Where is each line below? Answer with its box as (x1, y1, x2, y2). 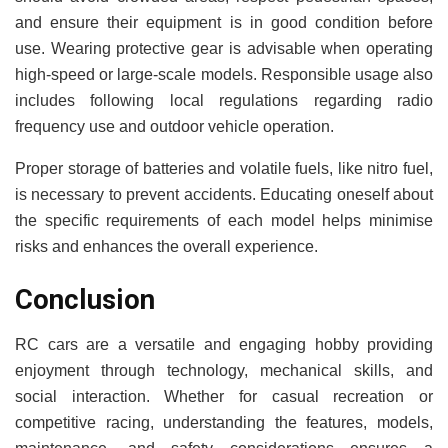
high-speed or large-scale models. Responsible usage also (15, 65, 433, 83)
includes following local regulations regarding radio (15, 91, 433, 109)
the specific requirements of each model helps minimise (15, 211, 433, 229)
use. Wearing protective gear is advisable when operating (15, 39, 433, 57)
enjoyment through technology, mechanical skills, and (15, 361, 433, 379)
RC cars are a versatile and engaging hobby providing (15, 335, 433, 353)
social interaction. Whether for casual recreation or (15, 387, 433, 405)
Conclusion (15, 284, 155, 317)
